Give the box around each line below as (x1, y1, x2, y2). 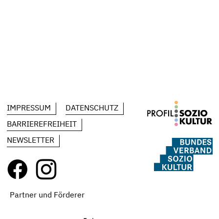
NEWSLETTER (6, 135, 54, 145)
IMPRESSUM (6, 103, 51, 112)
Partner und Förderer (9, 190, 85, 199)
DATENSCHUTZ (65, 103, 118, 112)
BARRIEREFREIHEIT (6, 119, 77, 129)
